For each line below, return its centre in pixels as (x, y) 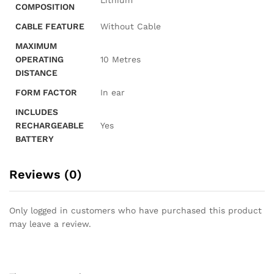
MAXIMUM (36, 46)
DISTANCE (36, 73)
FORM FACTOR (46, 92)
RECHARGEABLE (50, 125)
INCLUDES (37, 112)
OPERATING (39, 59)
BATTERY (35, 139)
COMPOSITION (45, 7)
